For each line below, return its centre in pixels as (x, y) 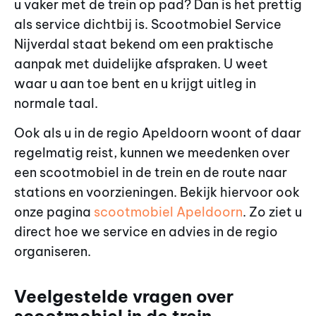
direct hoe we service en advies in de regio (146, 232)
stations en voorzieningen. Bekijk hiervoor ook (157, 193)
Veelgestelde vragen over (124, 296)
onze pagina (54, 212)
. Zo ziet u (272, 212)
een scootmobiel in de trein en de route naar (151, 173)
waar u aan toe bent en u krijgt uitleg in (135, 83)
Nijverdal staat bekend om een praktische (144, 44)
